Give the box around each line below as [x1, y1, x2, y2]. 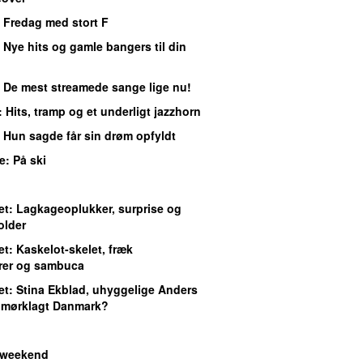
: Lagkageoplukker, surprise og [9, 199, 181, 216]
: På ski [6, 151, 46, 168]
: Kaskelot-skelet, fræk [9, 240, 133, 257]
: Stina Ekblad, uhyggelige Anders [9, 280, 198, 297]
